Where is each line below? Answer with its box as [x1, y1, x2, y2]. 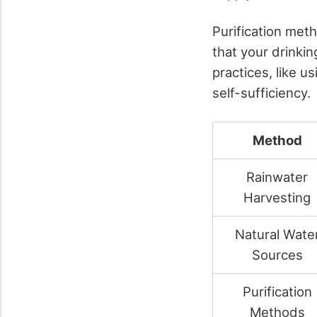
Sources [251, 246, 303, 263]
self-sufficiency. [212, 85, 311, 101]
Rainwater [246, 168, 308, 185]
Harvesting [243, 189, 311, 205]
